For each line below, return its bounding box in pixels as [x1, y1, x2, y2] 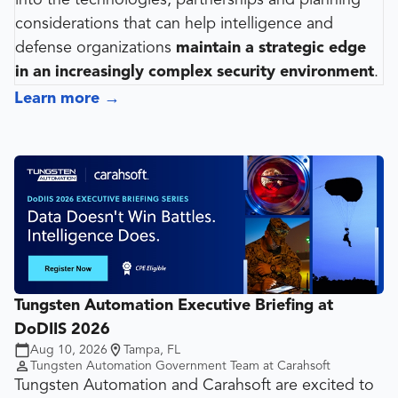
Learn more [14, 91, 99, 107]
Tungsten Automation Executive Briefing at [14, 297, 333, 314]
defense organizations [15, 40, 176, 57]
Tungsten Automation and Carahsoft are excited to [14, 377, 374, 394]
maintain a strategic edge [176, 40, 366, 57]
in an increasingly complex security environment [15, 64, 374, 81]
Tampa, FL [123, 343, 180, 356]
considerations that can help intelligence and [15, 16, 333, 33]
